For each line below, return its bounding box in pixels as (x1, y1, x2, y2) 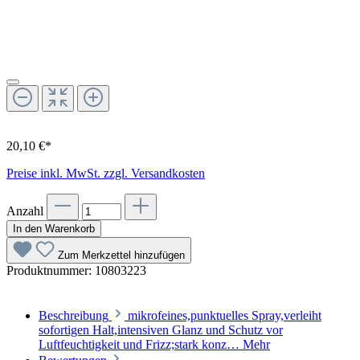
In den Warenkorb (13, 222, 95, 235)
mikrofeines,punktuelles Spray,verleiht (128, 308, 321, 322)
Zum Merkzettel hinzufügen (58, 248, 185, 261)
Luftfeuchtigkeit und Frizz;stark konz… (39, 337, 243, 351)
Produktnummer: (6, 263, 95, 277)
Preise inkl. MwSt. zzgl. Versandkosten (6, 166, 205, 180)
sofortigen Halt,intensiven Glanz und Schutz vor (39, 322, 283, 337)
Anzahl (6, 203, 43, 218)
